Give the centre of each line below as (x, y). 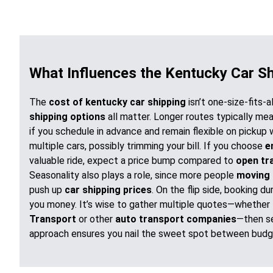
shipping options (67, 116)
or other (96, 219)
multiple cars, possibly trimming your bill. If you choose (147, 146)
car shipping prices (108, 190)
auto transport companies (176, 219)
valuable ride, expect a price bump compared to (133, 160)
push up (47, 190)
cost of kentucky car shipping (117, 102)
